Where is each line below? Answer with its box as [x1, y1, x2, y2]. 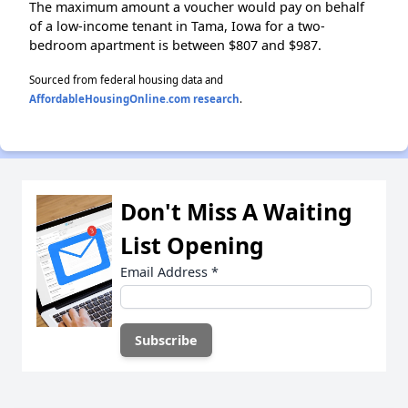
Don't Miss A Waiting [120, 196, 352, 228]
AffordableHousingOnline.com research [29, 92, 240, 107]
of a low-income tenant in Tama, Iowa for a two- [29, 17, 325, 36]
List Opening [120, 229, 264, 261]
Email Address [120, 263, 211, 281]
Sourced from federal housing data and [29, 73, 223, 87]
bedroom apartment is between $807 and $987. [29, 36, 321, 55]
